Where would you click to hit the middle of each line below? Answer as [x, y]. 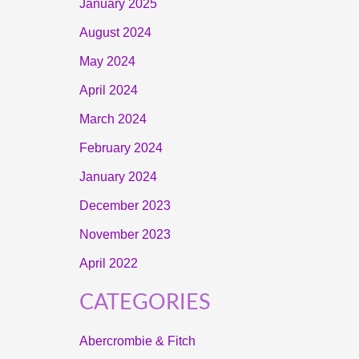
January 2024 [118, 177]
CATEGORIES [145, 303]
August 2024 [115, 33]
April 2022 [108, 264]
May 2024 [107, 62]
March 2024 [113, 119]
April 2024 [108, 91]
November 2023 [125, 235]
